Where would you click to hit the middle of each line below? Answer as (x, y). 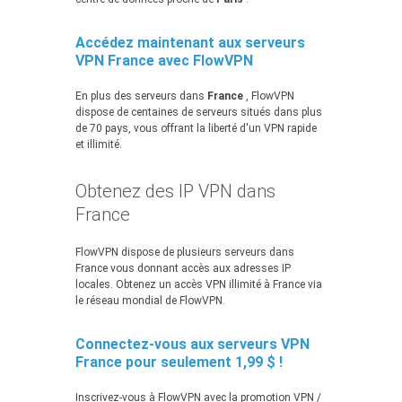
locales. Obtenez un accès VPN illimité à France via (199, 284)
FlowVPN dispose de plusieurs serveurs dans (185, 252)
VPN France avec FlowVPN (164, 61)
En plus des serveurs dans (141, 96)
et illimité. (99, 144)
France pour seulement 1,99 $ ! (179, 362)
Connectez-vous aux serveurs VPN (192, 344)
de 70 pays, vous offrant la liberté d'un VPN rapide (196, 128)
